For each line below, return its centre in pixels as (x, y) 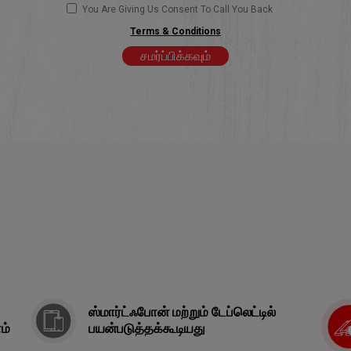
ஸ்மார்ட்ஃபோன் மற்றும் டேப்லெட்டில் (182, 312)
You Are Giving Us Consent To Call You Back (177, 9)
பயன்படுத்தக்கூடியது (147, 329)
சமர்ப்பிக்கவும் (175, 56)
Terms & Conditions (175, 31)
